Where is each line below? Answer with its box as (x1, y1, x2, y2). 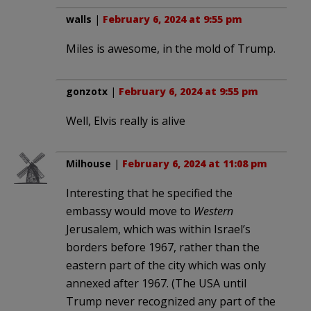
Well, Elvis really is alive (66, 112, 185, 128)
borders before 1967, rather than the (66, 239, 260, 255)
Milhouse (66, 156, 111, 170)
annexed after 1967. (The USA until (66, 275, 246, 291)
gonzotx (66, 84, 108, 98)
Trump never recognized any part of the (66, 293, 276, 309)
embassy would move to (66, 203, 194, 219)
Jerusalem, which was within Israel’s (66, 221, 251, 237)
